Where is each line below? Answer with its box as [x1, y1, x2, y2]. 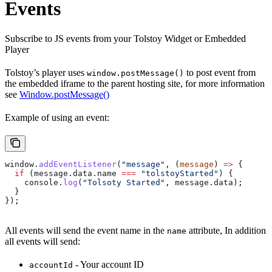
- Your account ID [73, 259, 144, 270]
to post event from [184, 67, 256, 78]
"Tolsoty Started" [83, 177, 165, 187]
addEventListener [39, 159, 117, 169]
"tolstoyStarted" [136, 168, 219, 178]
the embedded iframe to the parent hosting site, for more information [5, 78, 265, 89]
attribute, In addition [186, 225, 266, 236]
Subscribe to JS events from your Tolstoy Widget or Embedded [5, 33, 246, 44]
